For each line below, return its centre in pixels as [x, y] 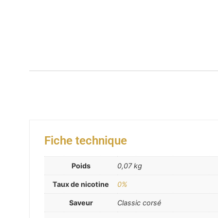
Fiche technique [86, 141]
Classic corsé [139, 203]
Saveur [81, 203]
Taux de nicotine [81, 184]
